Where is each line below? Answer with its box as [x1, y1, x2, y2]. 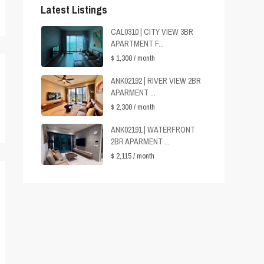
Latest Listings [41, 2, 107, 18]
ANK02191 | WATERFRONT [111, 124, 195, 136]
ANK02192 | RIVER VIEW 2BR [111, 75, 201, 87]
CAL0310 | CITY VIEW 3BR [111, 27, 193, 38]
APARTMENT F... [111, 38, 164, 49]
